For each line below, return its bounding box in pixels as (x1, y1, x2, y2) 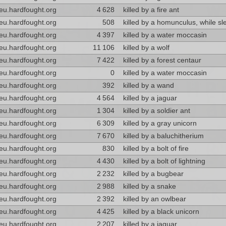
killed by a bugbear (123, 170, 184, 178)
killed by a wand (123, 82, 174, 89)
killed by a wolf (123, 44, 169, 51)
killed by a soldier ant (123, 107, 190, 115)
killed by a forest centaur (123, 56, 201, 64)
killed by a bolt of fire (123, 145, 189, 152)
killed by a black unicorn (123, 208, 199, 215)
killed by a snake (123, 183, 176, 190)
